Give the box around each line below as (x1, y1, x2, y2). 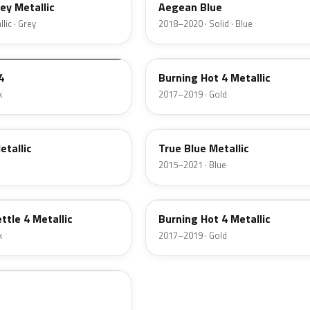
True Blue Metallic (158, 140, 249, 157)
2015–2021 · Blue (158, 158, 226, 172)
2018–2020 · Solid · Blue (158, 17, 253, 31)
